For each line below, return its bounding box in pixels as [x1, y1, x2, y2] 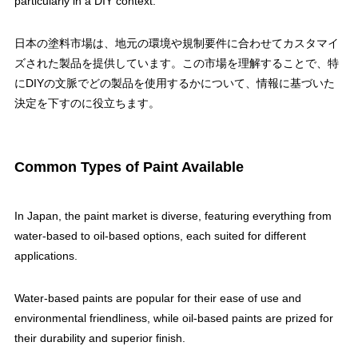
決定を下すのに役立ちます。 [14, 97, 160, 110]
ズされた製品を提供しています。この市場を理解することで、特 [14, 57, 339, 70]
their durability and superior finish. [14, 332, 185, 345]
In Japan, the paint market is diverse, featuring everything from [14, 209, 332, 223]
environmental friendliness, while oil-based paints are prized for [14, 312, 333, 325]
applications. [14, 249, 78, 263]
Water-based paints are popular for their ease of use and [14, 292, 301, 305]
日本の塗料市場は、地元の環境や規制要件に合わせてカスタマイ [14, 37, 339, 50]
